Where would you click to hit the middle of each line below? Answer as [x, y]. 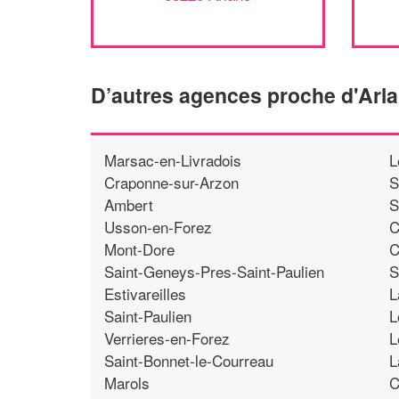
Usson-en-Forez [158, 226]
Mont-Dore [139, 248]
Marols [127, 382]
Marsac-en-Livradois [173, 159]
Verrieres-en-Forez [167, 338]
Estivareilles [145, 293]
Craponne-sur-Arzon [171, 182]
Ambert [129, 204]
